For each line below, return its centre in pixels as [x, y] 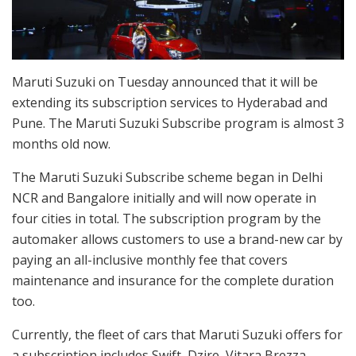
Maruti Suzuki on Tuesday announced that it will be [165, 81]
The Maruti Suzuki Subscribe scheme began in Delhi [167, 177]
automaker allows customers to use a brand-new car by [177, 239]
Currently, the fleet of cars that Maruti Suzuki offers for [177, 334]
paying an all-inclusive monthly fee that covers [150, 259]
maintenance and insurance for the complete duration [173, 280]
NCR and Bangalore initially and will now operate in [164, 197]
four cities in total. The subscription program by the [166, 218]
